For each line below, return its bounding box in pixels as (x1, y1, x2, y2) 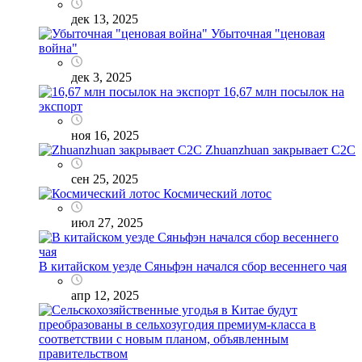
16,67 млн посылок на (223, 84, 344, 99)
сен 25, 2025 (71, 171, 138, 186)
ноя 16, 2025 (71, 128, 139, 142)
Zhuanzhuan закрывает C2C (205, 142, 356, 157)
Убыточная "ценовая (211, 26, 325, 40)
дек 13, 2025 (71, 11, 138, 26)
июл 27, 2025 (71, 215, 143, 229)
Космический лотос (163, 186, 271, 200)
